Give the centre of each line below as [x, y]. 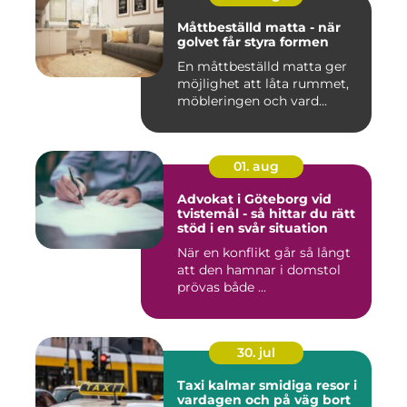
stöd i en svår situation [253, 228]
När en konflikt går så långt [264, 252]
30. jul [256, 352]
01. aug [256, 166]
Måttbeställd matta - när [259, 27]
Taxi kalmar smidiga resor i [218, 385]
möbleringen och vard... [252, 100]
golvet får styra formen [253, 41]
